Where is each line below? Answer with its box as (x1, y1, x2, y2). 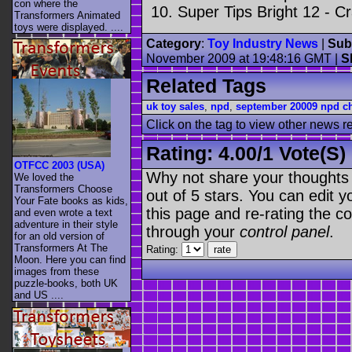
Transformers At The (14, 242, 108, 255)
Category (146, 37, 201, 51)
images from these (14, 266, 99, 278)
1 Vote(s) (262, 141, 346, 164)
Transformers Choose (14, 183, 112, 196)
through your (146, 222, 240, 240)
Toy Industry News (207, 37, 318, 51)
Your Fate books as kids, (14, 195, 128, 207)
